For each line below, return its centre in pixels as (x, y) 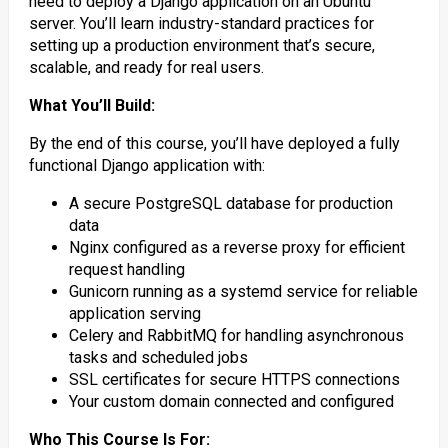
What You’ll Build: (91, 105)
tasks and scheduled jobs (158, 357)
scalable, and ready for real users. (146, 67)
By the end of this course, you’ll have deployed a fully (214, 143)
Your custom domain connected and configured (231, 401)
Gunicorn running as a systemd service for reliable (243, 291)
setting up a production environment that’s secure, (201, 45)
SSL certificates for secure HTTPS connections (234, 379)
